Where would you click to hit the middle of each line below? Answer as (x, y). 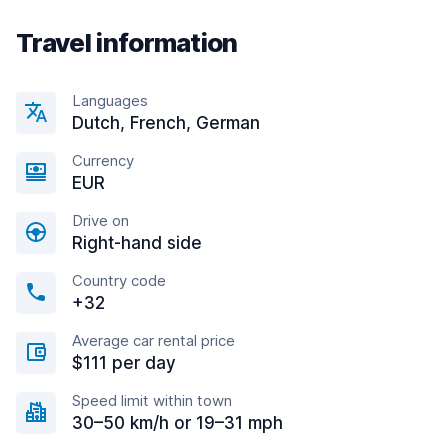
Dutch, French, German (166, 123)
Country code (119, 280)
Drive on (100, 220)
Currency (103, 160)
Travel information (127, 42)
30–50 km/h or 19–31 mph (177, 423)
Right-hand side (137, 243)
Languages (110, 100)
